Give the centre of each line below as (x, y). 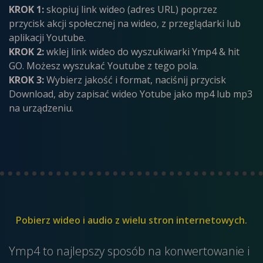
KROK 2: (26, 52)
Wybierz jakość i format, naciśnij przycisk (135, 80)
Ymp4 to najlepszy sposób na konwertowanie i (129, 251)
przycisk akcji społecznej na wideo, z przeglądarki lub (125, 23)
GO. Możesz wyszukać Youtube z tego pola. (104, 66)
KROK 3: (26, 80)
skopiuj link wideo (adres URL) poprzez (131, 9)
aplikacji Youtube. (47, 38)
